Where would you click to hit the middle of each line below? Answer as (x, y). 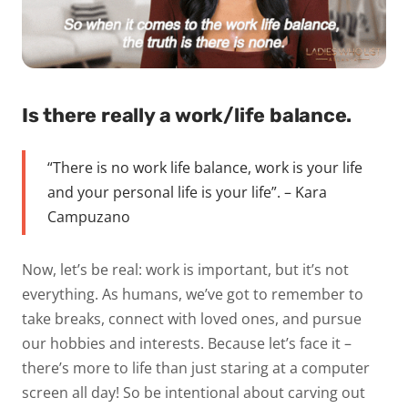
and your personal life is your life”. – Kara (187, 192)
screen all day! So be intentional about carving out (194, 393)
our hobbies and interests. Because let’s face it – (187, 344)
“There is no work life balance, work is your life (205, 167)
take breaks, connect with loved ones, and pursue (192, 319)
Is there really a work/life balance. (189, 115)
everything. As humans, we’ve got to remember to (193, 295)
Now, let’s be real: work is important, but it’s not (185, 270)
